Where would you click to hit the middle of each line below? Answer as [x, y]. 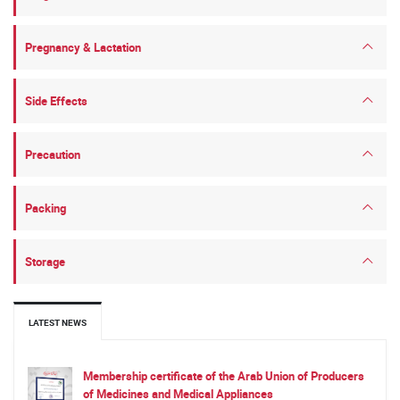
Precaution [53, 154]
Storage [45, 262]
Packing [46, 208]
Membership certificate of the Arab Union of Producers [224, 376]
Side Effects [56, 101]
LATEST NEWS [58, 322]
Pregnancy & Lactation [83, 47]
